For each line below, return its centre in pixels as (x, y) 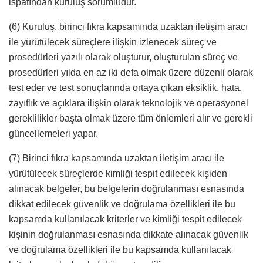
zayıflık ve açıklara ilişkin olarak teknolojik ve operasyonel (129, 103)
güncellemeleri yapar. (53, 134)
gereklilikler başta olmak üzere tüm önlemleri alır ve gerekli (131, 119)
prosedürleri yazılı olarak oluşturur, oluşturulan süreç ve (123, 58)
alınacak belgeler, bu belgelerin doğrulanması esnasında (127, 189)
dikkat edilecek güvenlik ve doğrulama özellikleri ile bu (122, 204)
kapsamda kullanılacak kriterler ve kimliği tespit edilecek (125, 220)
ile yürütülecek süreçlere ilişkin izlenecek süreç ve (113, 42)
